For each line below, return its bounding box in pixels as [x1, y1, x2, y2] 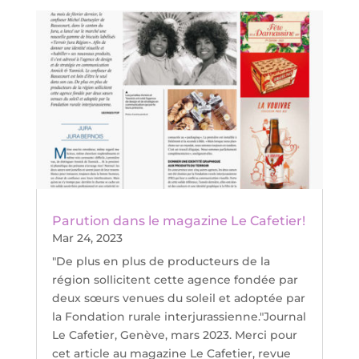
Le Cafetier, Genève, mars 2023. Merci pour [51, 328, 297, 343]
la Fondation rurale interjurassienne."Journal [51, 309, 306, 325]
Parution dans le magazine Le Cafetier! [51, 213, 305, 229]
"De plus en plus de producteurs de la [51, 254, 270, 269]
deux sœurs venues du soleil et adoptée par [51, 291, 305, 306]
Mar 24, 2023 [51, 231, 123, 246]
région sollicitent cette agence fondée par [51, 272, 298, 288]
